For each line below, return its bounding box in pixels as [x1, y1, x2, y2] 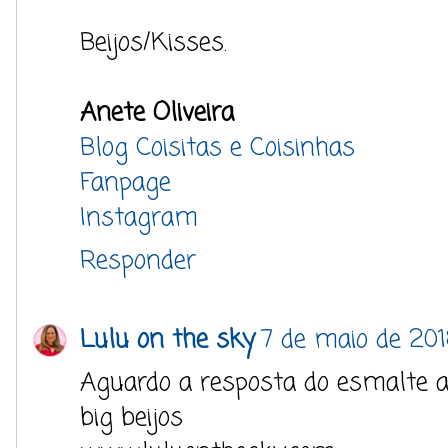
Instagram [80, 199, 198, 237]
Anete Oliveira [80, 94, 234, 132]
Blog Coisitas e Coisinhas [80, 129, 355, 167]
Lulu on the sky [80, 321, 255, 359]
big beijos [80, 399, 183, 437]
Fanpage [80, 164, 171, 202]
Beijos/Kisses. [80, 24, 227, 62]
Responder [80, 242, 196, 280]
